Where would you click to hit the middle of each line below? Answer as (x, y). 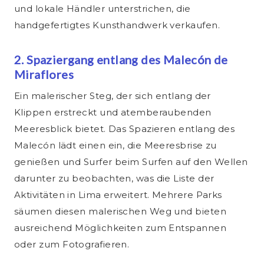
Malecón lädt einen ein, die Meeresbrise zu (115, 146)
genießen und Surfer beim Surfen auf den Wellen (131, 162)
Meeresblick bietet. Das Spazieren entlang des (125, 129)
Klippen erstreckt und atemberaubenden (113, 113)
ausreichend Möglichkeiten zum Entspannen (121, 228)
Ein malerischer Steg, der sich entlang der (113, 96)
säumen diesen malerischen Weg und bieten (121, 212)
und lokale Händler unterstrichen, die (103, 9)
